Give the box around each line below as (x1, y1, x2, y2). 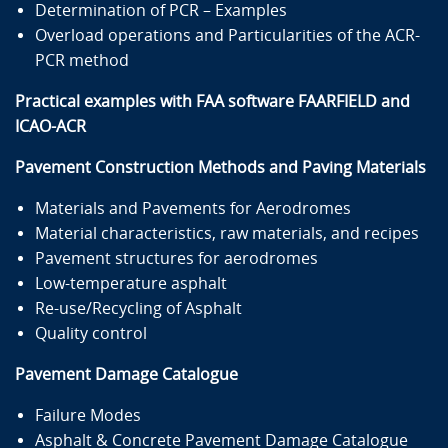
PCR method (35, 50, 145, 70)
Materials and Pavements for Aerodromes (35, 198, 351, 218)
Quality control (35, 323, 147, 343)
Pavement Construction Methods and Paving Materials (15, 157, 426, 177)
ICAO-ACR (15, 116, 86, 136)
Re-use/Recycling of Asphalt (35, 298, 246, 318)
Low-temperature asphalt (35, 273, 227, 293)
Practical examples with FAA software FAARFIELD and (15, 91, 410, 111)
